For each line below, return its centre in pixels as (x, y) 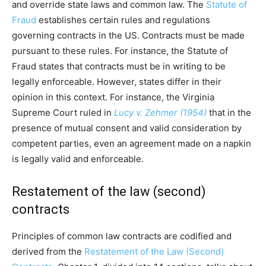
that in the (229, 113)
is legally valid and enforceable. (79, 159)
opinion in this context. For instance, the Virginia (113, 97)
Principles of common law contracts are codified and (122, 236)
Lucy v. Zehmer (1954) (160, 113)
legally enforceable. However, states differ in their (117, 82)
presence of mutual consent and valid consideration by (127, 128)
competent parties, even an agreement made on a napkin (132, 144)
